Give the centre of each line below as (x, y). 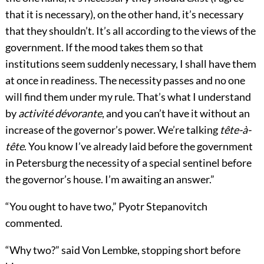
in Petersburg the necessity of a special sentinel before (128, 162)
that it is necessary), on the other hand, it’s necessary (124, 14)
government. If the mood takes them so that (104, 47)
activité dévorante (60, 113)
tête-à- (235, 129)
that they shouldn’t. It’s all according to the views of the (130, 30)
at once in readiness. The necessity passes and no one (125, 80)
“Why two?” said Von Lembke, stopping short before (123, 250)
